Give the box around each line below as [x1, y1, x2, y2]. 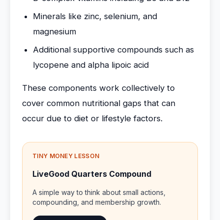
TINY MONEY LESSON [32, 152, 100, 160]
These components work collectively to [22, 83, 175, 93]
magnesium [33, 27, 76, 36]
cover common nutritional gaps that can [22, 98, 175, 108]
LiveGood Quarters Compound [32, 169, 151, 179]
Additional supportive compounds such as [33, 45, 194, 55]
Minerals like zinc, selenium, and [33, 11, 157, 21]
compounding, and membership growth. [32, 198, 161, 206]
